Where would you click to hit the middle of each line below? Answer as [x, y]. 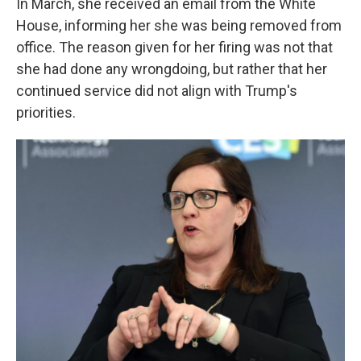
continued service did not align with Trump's [157, 91]
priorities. [46, 112]
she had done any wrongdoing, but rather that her [172, 69]
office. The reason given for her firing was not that [174, 47]
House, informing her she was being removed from [179, 25]
